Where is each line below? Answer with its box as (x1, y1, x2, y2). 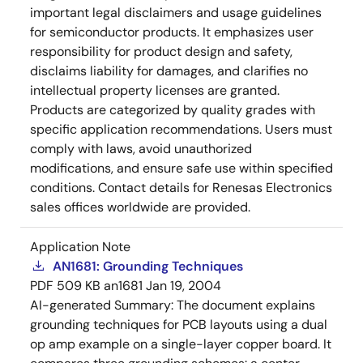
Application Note (30, 238, 130, 255)
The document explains (177, 297, 315, 314)
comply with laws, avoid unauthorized (30, 140, 252, 157)
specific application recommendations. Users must (30, 121, 332, 138)
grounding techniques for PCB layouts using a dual (30, 316, 327, 333)
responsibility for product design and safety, (30, 43, 293, 60)
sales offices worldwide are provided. (30, 199, 250, 216)
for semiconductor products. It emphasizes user (30, 23, 314, 41)
